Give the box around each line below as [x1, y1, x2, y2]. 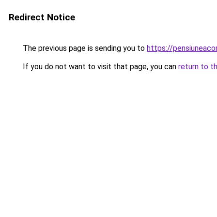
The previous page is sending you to [21, 44, 147, 53]
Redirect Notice [9, 12, 75, 23]
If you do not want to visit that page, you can [21, 62, 178, 71]
